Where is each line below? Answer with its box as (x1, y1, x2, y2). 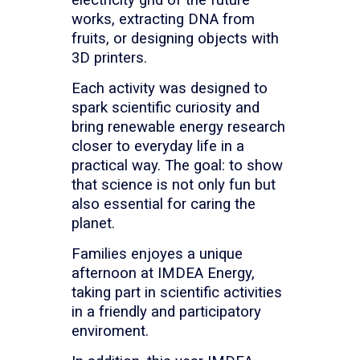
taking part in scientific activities (72, 283, 282, 301)
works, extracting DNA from (72, 10, 255, 28)
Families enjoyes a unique (72, 244, 243, 263)
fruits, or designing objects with (72, 29, 279, 47)
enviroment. (72, 321, 149, 340)
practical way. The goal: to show (72, 156, 283, 174)
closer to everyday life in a (72, 137, 244, 155)
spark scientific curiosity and (72, 98, 260, 117)
